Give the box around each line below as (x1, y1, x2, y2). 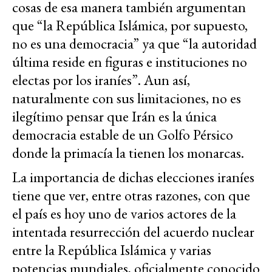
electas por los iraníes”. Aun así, (12, 70, 190, 90)
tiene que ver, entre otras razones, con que (12, 186, 250, 205)
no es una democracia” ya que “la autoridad (12, 34, 257, 53)
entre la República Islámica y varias (12, 240, 211, 260)
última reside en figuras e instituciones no (12, 52, 247, 72)
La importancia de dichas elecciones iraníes (12, 168, 254, 187)
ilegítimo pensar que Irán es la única (12, 107, 217, 126)
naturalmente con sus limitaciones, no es (12, 89, 241, 108)
